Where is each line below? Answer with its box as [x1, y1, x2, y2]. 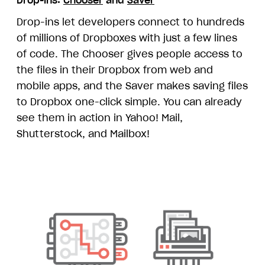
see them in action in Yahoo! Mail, [17, 111, 183, 124]
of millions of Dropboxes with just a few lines [17, 31, 237, 44]
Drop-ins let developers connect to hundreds [17, 15, 244, 28]
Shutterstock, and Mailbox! [17, 127, 150, 140]
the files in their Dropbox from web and [17, 63, 213, 76]
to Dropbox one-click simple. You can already [17, 95, 242, 108]
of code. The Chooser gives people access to [17, 47, 243, 60]
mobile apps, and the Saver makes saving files [17, 79, 248, 92]
